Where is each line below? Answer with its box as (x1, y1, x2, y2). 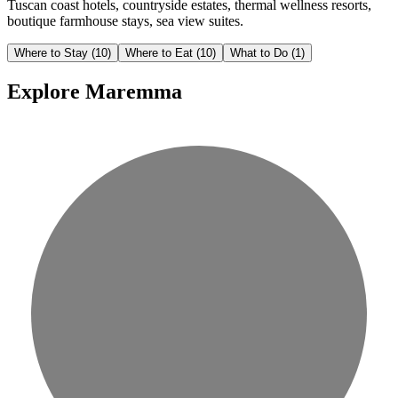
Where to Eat (125, 45, 196, 60)
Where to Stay (14, 45, 92, 60)
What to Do (230, 45, 291, 60)
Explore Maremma (7, 79, 182, 103)
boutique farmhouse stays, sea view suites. (7, 12, 243, 28)
